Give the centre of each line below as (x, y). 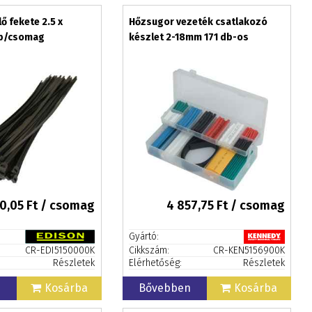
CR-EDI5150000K (60, 250)
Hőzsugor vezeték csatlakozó (198, 22)
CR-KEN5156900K (249, 250)
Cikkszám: (149, 250)
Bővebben (164, 288)
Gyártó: (143, 236)
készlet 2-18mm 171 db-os (188, 37)
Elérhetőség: (155, 263)
